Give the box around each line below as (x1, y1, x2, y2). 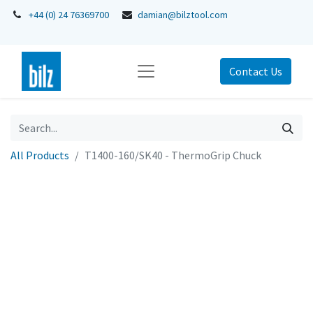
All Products (10, 148, 69, 162)
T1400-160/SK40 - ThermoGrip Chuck (85, 148, 261, 162)
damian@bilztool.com (138, 8, 228, 21)
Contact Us (229, 64, 282, 78)
